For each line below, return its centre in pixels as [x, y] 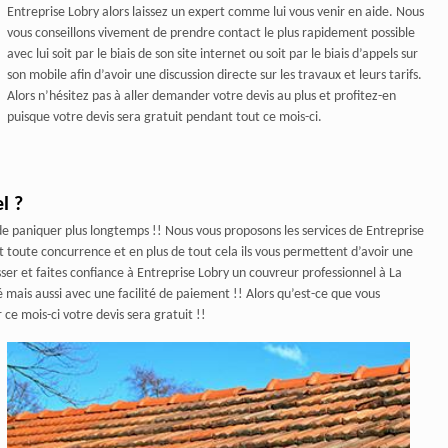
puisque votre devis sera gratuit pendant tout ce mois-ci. [164, 118]
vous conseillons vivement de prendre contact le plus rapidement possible [210, 34]
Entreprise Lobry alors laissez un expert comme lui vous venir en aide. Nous [215, 13]
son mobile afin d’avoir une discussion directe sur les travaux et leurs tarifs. [214, 76]
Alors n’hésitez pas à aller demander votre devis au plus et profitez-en [201, 97]
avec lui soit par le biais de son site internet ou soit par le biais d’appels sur [212, 55]
